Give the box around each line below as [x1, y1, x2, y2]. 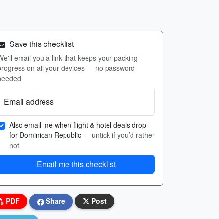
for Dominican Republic [9, 130, 83, 140]
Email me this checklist [37, 158, 116, 170]
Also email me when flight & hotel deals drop [9, 120, 146, 130]
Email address [4, 96, 54, 107]
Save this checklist [7, 38, 74, 49]
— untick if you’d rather [83, 130, 154, 140]
